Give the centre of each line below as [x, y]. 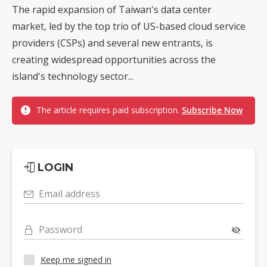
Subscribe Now [212, 110]
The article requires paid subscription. [109, 110]
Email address [69, 193]
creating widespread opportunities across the [114, 59]
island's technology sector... [73, 76]
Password [60, 229]
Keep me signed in [76, 260]
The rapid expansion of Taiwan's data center [112, 9]
